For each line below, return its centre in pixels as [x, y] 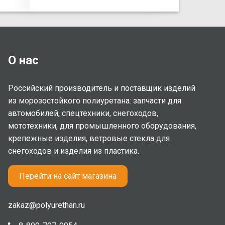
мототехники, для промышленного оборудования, [102, 126]
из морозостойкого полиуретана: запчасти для [95, 101]
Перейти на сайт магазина [68, 176]
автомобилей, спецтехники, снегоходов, [83, 114]
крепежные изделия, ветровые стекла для [89, 139]
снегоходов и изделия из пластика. [74, 151]
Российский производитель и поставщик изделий [102, 88]
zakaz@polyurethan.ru [46, 205]
